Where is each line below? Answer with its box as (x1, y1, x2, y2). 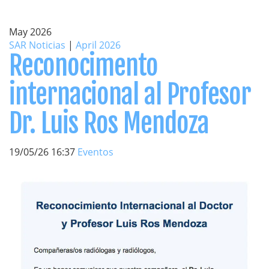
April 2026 (76, 38, 121, 52)
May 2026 (9, 25, 52, 38)
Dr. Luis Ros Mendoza (9, 107, 209, 140)
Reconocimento (9, 49, 158, 82)
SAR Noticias (9, 38, 65, 52)
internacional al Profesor (9, 78, 251, 111)
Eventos (77, 145, 113, 159)
